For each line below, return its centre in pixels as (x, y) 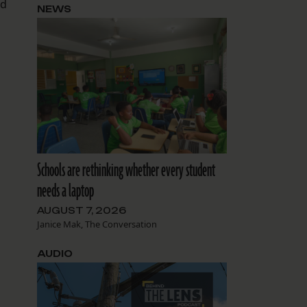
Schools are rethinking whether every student (126, 171)
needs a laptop (65, 192)
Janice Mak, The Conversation (97, 224)
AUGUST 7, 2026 (81, 211)
